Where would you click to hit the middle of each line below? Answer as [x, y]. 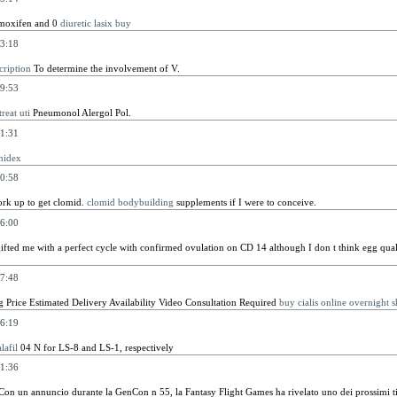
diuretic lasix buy [95, 23]
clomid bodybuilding [130, 202]
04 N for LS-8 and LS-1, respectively [95, 347]
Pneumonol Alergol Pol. [80, 113]
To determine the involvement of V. [105, 68]
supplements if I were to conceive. [245, 202]
